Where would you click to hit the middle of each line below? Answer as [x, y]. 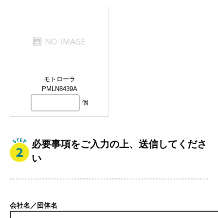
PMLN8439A [59, 89]
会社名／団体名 [34, 206]
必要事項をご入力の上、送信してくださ [119, 144]
